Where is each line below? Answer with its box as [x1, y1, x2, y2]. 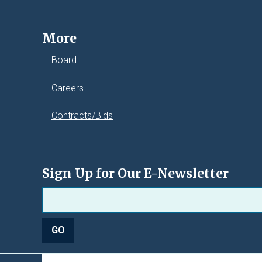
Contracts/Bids [51, 109, 113, 121]
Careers [51, 82, 84, 94]
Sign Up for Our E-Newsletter [42, 166, 229, 182]
